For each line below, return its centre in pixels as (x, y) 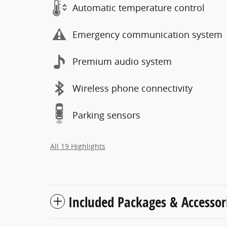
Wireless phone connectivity (133, 88)
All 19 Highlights (78, 146)
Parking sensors (106, 115)
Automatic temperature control (139, 8)
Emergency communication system (147, 34)
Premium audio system (122, 61)
